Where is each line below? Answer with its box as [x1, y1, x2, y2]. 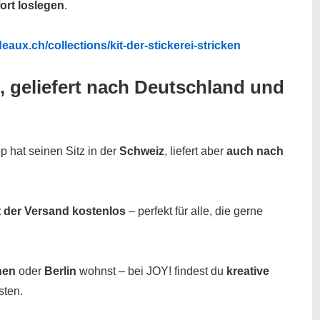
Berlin [44, 264, 76, 277]
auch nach [226, 144, 284, 157]
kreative [226, 264, 269, 277]
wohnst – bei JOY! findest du [76, 264, 226, 277]
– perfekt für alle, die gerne [126, 204, 263, 217]
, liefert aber [164, 144, 226, 157]
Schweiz [119, 144, 164, 157]
